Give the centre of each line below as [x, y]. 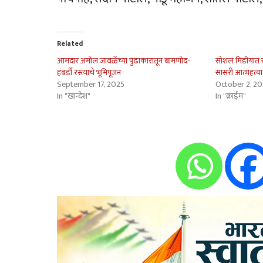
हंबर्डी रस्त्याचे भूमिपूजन [89, 73]
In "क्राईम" [231, 96]
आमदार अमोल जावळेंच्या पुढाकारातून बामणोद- [124, 61]
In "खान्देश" [74, 96]
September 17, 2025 [91, 85]
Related [70, 44]
